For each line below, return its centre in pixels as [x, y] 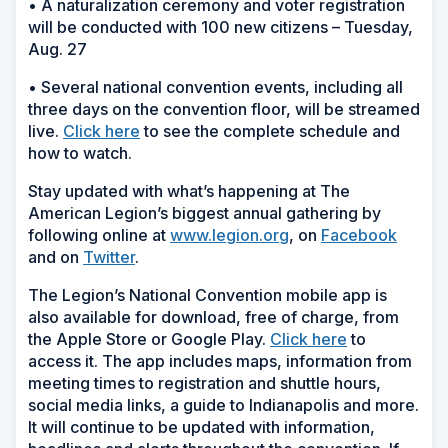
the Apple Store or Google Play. [149, 338]
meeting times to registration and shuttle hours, [204, 382]
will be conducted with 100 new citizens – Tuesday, [220, 26]
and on [55, 256]
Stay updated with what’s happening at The [189, 190]
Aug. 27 [57, 48]
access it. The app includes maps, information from [220, 360]
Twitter [109, 256]
